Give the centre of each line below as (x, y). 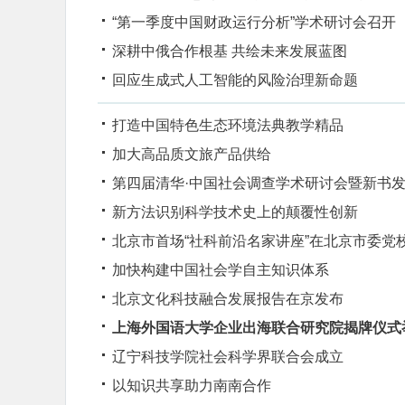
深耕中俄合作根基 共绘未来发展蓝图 (230, 51)
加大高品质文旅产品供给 (192, 154)
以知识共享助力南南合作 (192, 386)
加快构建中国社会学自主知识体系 (221, 270)
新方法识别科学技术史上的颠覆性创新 (235, 212)
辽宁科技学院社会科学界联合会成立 (228, 357)
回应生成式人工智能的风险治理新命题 (235, 80)
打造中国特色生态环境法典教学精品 (228, 125)
